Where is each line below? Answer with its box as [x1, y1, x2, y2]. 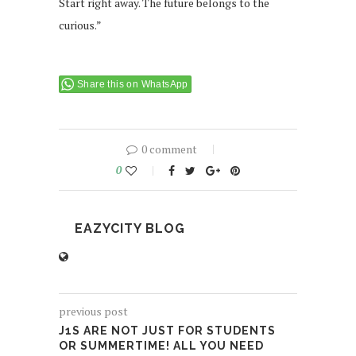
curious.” [59, 17, 102, 33]
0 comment [141, 141, 197, 157]
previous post [59, 303, 128, 319]
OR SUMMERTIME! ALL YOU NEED [59, 339, 264, 352]
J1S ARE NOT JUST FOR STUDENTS [59, 323, 276, 337]
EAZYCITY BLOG [75, 220, 185, 236]
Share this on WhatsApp [77, 78, 188, 90]
